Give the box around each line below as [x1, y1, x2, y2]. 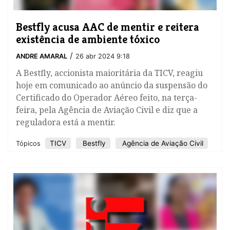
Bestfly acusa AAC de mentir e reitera [16, 20, 199, 34]
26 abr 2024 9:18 [75, 52, 130, 61]
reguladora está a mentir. [16, 117, 116, 128]
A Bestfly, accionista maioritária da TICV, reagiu [16, 67, 203, 79]
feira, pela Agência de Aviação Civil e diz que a [16, 104, 198, 116]
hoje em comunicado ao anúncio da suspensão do [16, 80, 207, 91]
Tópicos [16, 140, 43, 148]
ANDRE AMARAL [16, 52, 67, 61]
